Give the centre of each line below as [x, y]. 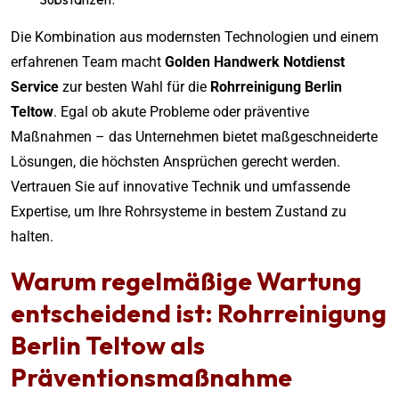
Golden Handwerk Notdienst [255, 61]
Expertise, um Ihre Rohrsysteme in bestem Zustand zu [179, 211]
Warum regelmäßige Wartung [186, 281]
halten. [34, 236]
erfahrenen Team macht [88, 61]
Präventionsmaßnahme [151, 377]
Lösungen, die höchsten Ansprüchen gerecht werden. [175, 161]
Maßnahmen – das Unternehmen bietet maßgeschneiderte [194, 136]
